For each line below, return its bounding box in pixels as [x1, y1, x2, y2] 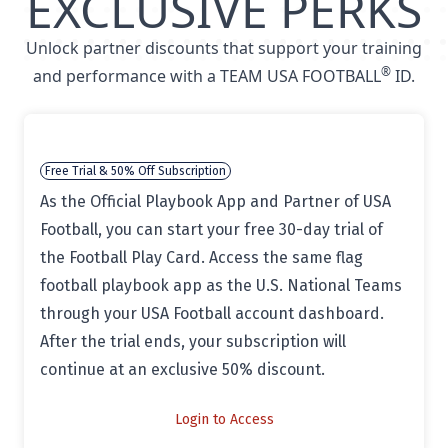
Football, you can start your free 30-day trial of [40, 220, 383, 239]
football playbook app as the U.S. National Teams [40, 276, 402, 295]
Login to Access [174, 411, 274, 428]
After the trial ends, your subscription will [40, 332, 346, 351]
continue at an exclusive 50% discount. [40, 360, 325, 379]
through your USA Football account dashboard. [40, 304, 384, 323]
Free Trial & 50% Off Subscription [45, 164, 226, 178]
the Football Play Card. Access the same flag [40, 248, 363, 267]
